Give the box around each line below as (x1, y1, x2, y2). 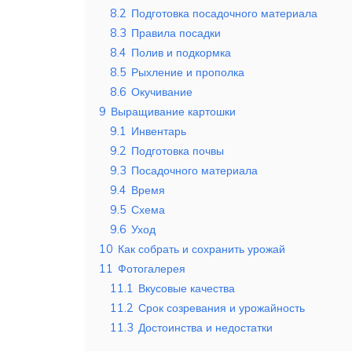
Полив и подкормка (131, 46, 231, 60)
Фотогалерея (118, 262, 185, 277)
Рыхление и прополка (131, 65, 244, 80)
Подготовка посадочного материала (131, 6, 317, 21)
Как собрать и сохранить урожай (118, 242, 285, 257)
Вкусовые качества (138, 281, 235, 296)
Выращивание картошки (111, 104, 236, 119)
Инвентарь (131, 124, 186, 139)
